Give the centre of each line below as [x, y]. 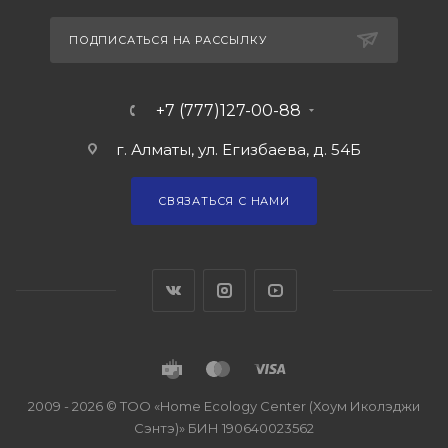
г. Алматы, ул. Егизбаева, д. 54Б [238, 149]
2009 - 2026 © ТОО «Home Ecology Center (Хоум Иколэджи [224, 406]
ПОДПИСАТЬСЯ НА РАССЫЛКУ [168, 40]
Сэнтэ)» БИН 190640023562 [224, 428]
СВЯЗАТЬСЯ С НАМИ [224, 201]
